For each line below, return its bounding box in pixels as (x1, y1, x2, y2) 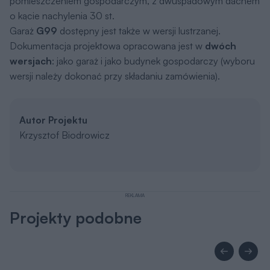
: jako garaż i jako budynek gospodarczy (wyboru (52, 54, 255, 67)
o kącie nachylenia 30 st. (10, 9, 115, 22)
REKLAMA (125, 192, 145, 198)
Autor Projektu (19, 113, 87, 126)
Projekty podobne (10, 207, 142, 227)
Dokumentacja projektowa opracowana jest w (10, 39, 205, 52)
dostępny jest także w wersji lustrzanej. (57, 24, 221, 37)
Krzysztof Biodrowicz (19, 128, 110, 141)
